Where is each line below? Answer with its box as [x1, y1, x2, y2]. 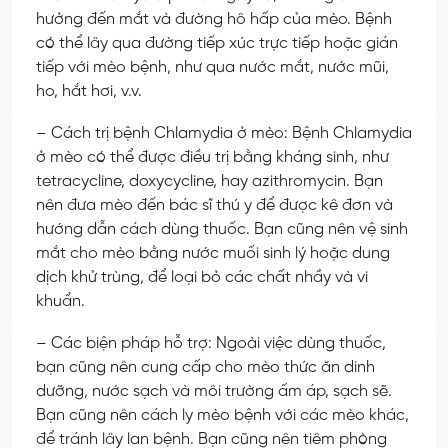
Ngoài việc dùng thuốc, [216, 334, 386, 352]
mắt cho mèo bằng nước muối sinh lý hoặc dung [36, 244, 390, 262]
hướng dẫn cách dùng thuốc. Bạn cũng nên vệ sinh [36, 220, 408, 238]
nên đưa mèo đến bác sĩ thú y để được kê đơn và [36, 196, 393, 214]
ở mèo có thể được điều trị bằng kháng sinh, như [36, 148, 389, 166]
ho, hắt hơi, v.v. [36, 83, 142, 101]
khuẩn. [36, 292, 85, 310]
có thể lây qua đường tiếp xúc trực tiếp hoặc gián [36, 35, 398, 53]
